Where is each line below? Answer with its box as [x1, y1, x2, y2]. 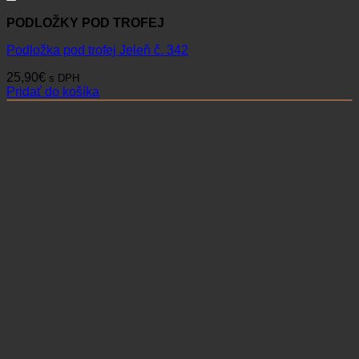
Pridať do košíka [6, 84, 99, 99]
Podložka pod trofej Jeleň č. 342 [6, 42, 188, 57]
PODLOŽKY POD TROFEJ [6, 15, 164, 30]
